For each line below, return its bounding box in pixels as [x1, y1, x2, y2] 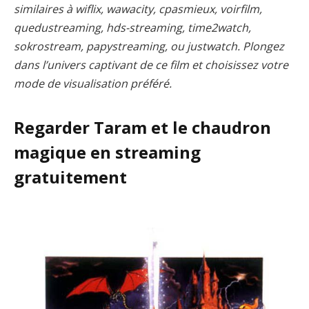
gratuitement [14, 166, 127, 189]
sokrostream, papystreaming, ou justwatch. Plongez [14, 39, 284, 54]
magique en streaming [14, 141, 201, 164]
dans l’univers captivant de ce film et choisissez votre [14, 57, 288, 72]
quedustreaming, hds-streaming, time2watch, [14, 20, 251, 35]
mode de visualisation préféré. [14, 76, 172, 91]
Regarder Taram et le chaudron [14, 116, 271, 139]
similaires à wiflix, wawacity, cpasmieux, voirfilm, [14, 1, 262, 17]
